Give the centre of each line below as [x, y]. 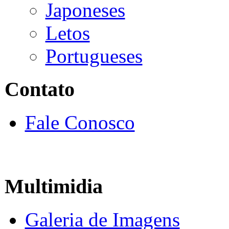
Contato [39, 89]
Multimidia [53, 187]
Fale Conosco [80, 122]
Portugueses [94, 56]
